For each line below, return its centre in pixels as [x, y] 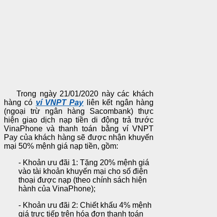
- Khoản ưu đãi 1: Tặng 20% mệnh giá [84, 163]
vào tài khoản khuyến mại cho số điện [83, 171]
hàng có [20, 103]
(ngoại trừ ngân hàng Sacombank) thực [79, 111]
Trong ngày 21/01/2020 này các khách [79, 94]
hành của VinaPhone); [57, 189]
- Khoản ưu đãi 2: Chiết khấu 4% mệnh [85, 205]
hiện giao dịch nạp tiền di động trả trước [79, 120]
